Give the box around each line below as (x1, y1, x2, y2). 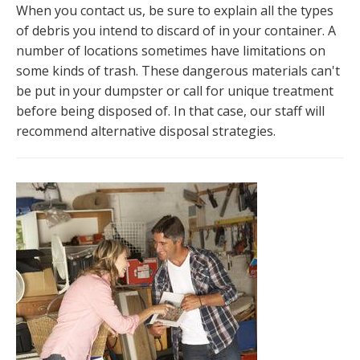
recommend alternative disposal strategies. (16, 122, 276, 141)
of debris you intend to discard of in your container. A (16, 22, 336, 40)
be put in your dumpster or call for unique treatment (16, 82, 333, 100)
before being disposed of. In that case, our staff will (16, 102, 325, 121)
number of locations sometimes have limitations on (16, 42, 325, 60)
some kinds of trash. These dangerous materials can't (16, 62, 340, 80)
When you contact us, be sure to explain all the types (16, 2, 333, 20)
